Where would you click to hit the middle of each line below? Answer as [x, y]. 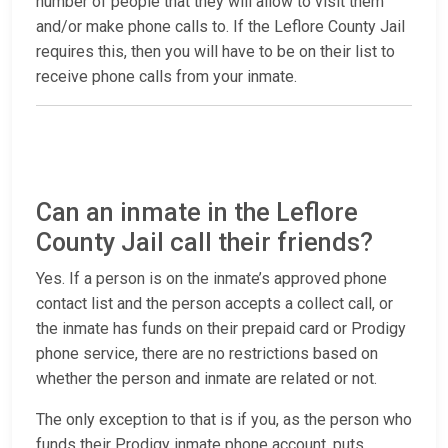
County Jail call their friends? [204, 243]
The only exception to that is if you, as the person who [224, 420]
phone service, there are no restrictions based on [207, 354]
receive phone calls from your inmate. [166, 77]
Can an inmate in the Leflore [197, 213]
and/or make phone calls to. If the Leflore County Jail [220, 27]
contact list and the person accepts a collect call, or [214, 304]
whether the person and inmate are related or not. [206, 379]
